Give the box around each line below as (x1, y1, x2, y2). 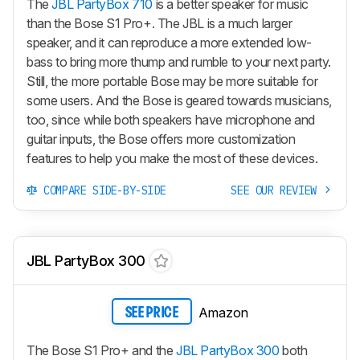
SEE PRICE (125, 305, 179, 320)
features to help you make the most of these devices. (27, 149, 318, 166)
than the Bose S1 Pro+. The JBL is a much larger (27, 14, 292, 31)
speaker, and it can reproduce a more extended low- (27, 34, 313, 51)
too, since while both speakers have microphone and (27, 111, 316, 128)
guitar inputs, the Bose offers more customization (27, 130, 296, 147)
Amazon (198, 304, 248, 321)
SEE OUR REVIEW (231, 182, 323, 198)
